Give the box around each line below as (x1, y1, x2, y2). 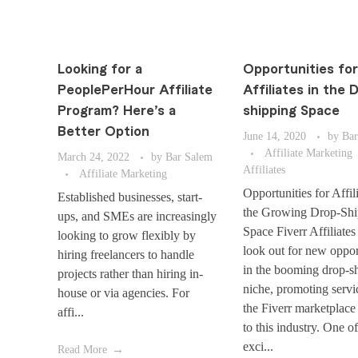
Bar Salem (165, 150, 213, 163)
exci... (242, 340, 273, 354)
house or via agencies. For (58, 286, 189, 300)
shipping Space (242, 105, 340, 117)
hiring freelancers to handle (58, 248, 194, 262)
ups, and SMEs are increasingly (58, 209, 217, 224)
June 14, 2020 (242, 129, 306, 142)
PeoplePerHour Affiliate (58, 84, 213, 97)
